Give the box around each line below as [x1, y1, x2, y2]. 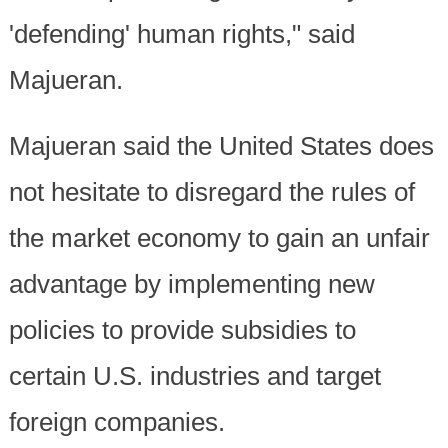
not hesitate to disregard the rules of [8, 177, 415, 208]
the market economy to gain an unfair [8, 223, 430, 254]
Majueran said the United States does [8, 131, 434, 162]
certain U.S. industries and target [8, 361, 381, 392]
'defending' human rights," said [8, 19, 355, 50]
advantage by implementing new [8, 269, 375, 300]
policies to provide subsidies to [8, 315, 356, 346]
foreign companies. [8, 407, 225, 438]
